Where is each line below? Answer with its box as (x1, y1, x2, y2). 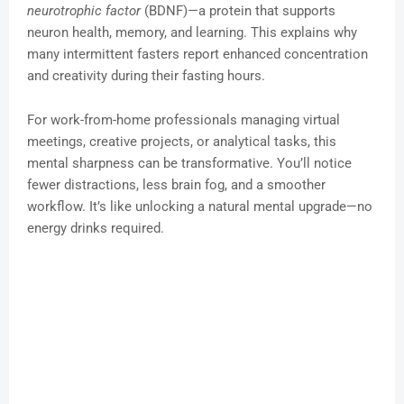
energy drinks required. (27, 220, 164, 237)
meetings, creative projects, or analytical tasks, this (27, 133, 336, 151)
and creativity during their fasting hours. (27, 68, 265, 85)
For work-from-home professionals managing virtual (27, 112, 340, 129)
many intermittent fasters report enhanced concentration (27, 46, 368, 63)
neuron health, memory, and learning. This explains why (27, 24, 357, 41)
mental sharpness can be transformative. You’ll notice (27, 155, 352, 172)
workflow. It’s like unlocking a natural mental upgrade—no (27, 198, 372, 216)
